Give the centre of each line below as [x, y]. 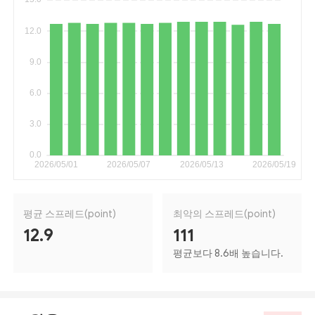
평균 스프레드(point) [70, 213]
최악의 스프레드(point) [224, 213]
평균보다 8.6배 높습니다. [228, 253]
